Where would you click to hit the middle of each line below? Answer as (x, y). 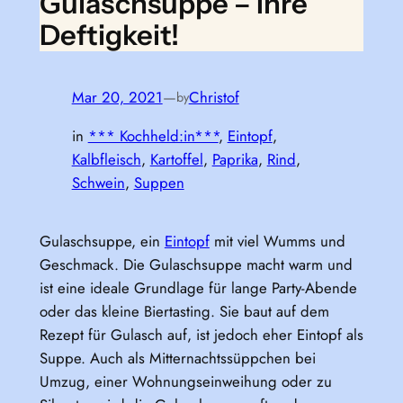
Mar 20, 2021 (117, 97)
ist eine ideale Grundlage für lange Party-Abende (198, 287)
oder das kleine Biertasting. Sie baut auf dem (184, 311)
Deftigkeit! (109, 36)
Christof (214, 97)
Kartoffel (176, 159)
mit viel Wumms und (277, 241)
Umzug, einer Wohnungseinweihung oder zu (185, 381)
